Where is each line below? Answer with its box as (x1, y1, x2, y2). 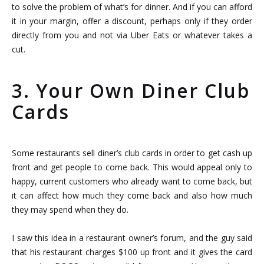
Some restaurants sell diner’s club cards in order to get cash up (12, 147, 252, 159)
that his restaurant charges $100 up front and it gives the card (12, 246, 252, 258)
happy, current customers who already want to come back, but (12, 175, 252, 187)
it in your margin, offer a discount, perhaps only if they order (12, 15, 252, 27)
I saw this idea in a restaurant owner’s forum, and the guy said (12, 232, 252, 243)
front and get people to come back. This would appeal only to (12, 161, 252, 173)
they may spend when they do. (12, 203, 128, 215)
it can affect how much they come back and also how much (12, 189, 252, 201)
